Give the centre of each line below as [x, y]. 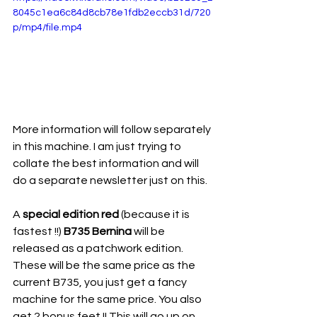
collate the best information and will [107, 163]
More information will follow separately [113, 129]
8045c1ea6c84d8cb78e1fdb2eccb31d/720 [112, 13]
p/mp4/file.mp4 [47, 28]
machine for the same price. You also [108, 299]
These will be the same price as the [105, 265]
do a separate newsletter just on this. [111, 180]
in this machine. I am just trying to [98, 146]
